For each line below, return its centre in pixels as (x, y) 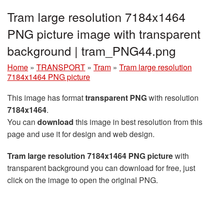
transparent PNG (116, 97)
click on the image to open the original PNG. (83, 180)
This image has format (46, 97)
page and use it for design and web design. (81, 134)
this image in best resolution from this (138, 122)
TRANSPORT (61, 67)
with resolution (173, 97)
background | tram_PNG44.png (92, 50)
